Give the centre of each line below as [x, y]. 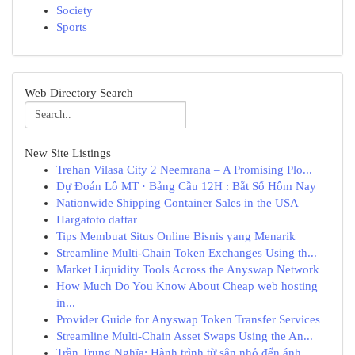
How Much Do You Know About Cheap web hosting [187, 286]
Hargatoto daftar [97, 219]
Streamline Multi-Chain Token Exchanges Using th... [187, 253]
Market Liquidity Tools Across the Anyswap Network [188, 269]
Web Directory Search [79, 93]
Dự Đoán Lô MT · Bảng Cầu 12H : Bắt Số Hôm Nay [186, 186]
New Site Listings [68, 153]
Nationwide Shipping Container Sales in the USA [177, 203]
